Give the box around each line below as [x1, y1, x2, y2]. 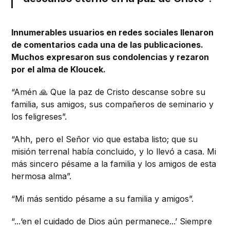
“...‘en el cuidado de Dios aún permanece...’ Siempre [11, 216, 213, 227]
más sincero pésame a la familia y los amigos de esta [11, 159, 217, 169]
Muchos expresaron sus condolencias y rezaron [11, 52, 209, 63]
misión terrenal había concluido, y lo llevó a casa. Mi [11, 146, 217, 157]
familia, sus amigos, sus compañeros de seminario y [11, 99, 214, 110]
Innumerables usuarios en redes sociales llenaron [11, 27, 214, 38]
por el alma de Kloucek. [11, 64, 106, 75]
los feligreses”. [11, 111, 67, 122]
